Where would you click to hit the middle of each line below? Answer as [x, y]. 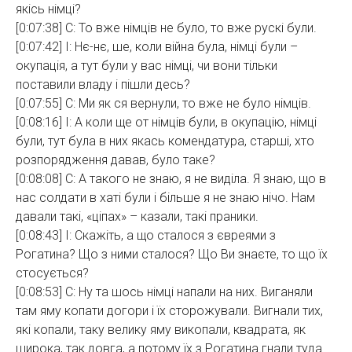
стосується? [52, 273]
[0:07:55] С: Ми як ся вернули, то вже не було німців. [163, 103]
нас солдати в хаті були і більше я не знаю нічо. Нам [165, 198]
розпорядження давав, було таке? [115, 160]
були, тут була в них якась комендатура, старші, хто [165, 141]
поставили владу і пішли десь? [103, 84]
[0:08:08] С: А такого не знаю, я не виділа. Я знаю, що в [171, 179]
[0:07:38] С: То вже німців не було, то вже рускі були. [166, 28]
